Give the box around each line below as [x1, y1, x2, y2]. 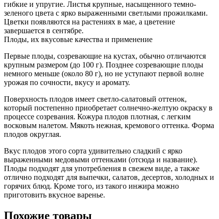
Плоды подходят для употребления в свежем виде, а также [4, 164, 199, 173]
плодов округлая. [4, 130, 61, 139]
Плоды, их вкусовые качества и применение [4, 35, 153, 44]
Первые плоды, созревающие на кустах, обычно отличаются [4, 52, 206, 61]
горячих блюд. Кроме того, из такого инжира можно [4, 182, 179, 191]
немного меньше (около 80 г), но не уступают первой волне [4, 69, 204, 78]
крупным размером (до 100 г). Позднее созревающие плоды [4, 61, 203, 69]
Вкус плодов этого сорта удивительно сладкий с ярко [4, 147, 182, 155]
